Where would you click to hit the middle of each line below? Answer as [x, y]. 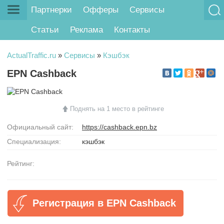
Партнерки [52, 10]
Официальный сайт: [40, 127]
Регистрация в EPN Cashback [104, 203]
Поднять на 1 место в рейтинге [117, 108]
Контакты [132, 30]
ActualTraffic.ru [31, 55]
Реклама [87, 30]
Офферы [101, 10]
